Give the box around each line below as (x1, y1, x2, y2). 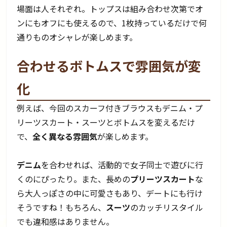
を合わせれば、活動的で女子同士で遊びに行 (41, 158, 204, 171)
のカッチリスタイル (130, 201, 204, 213)
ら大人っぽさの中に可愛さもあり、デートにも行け (17, 186, 203, 199)
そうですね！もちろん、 (17, 201, 106, 213)
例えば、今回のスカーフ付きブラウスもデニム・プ (17, 101, 203, 114)
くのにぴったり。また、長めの (17, 172, 131, 185)
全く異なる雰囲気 (32, 130, 98, 142)
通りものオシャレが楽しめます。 (17, 30, 138, 43)
